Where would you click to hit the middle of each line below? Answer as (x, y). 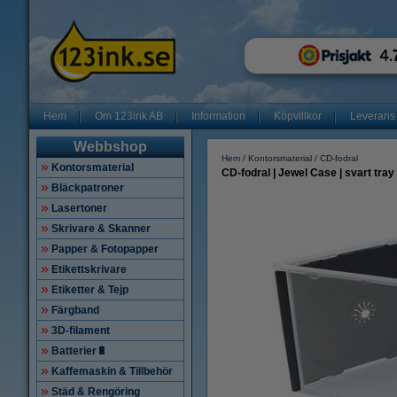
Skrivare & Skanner (101, 229)
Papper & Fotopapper (105, 249)
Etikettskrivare (89, 269)
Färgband (75, 310)
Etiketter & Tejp (90, 290)
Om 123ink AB (129, 116)
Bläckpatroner (88, 188)
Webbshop (110, 147)
